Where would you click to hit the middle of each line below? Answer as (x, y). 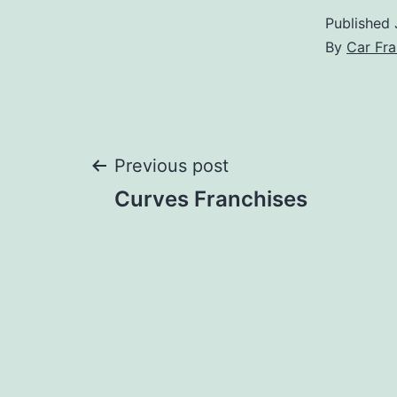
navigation (191, 232)
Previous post (171, 166)
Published (360, 23)
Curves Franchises (211, 199)
